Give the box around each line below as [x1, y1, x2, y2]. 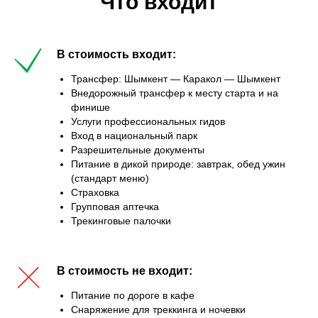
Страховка [71, 187, 119, 198]
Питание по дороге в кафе [71, 290, 194, 301]
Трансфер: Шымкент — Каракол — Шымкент [71, 73, 280, 84]
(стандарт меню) [71, 172, 149, 184]
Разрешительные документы [71, 144, 204, 155]
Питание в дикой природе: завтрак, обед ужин [71, 158, 285, 170]
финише [71, 102, 110, 113]
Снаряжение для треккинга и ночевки [71, 304, 246, 315]
